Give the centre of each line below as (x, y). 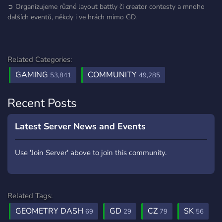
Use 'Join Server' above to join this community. (91, 153)
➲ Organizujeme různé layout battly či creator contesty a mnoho (106, 7)
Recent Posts (42, 103)
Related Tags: (30, 196)
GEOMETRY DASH (50, 211)
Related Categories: (40, 59)
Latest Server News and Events (80, 126)
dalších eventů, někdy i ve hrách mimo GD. (72, 17)
